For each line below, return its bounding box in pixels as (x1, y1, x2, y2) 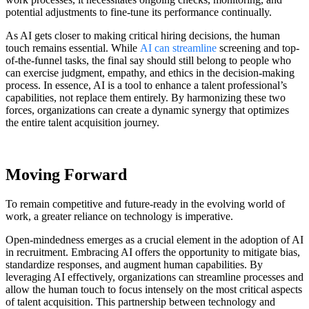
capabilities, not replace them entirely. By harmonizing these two (6, 91, 286, 103)
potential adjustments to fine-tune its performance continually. (6, 6, 272, 18)
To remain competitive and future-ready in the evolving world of (6, 198, 285, 210)
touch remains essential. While (6, 41, 140, 54)
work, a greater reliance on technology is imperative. (6, 210, 236, 223)
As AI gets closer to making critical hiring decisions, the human (6, 29, 280, 41)
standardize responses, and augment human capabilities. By (6, 259, 263, 271)
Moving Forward (6, 166, 127, 184)
